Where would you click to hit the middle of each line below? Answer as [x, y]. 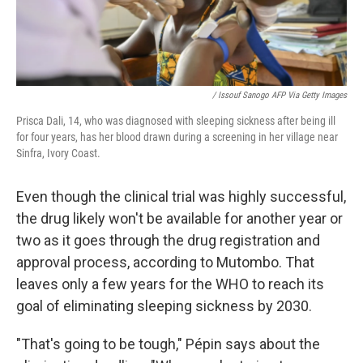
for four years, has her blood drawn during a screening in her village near [177, 137]
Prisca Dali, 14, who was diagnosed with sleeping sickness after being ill [176, 120]
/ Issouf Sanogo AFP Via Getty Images [280, 95]
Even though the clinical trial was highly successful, [181, 196]
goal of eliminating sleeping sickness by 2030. [164, 305]
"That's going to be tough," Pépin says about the [168, 344]
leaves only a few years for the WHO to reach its [170, 284]
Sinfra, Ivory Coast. [58, 153]
